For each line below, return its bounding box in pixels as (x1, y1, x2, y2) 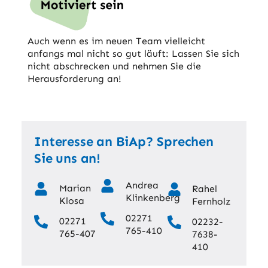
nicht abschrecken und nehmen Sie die (27, 60, 201, 72)
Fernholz (192, 195, 232, 207)
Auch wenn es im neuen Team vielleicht (27, 35, 205, 47)
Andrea (126, 179, 159, 191)
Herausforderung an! (27, 72, 121, 84)
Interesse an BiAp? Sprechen (34, 133, 214, 150)
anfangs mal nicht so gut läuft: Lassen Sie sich (27, 47, 239, 59)
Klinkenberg (126, 192, 181, 204)
